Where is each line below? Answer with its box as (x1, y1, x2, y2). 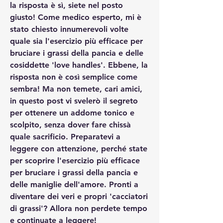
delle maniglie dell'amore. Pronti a (10, 179, 138, 189)
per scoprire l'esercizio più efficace (10, 155, 140, 165)
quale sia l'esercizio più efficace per (10, 36, 143, 46)
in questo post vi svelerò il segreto (10, 96, 138, 106)
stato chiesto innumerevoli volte (10, 24, 128, 34)
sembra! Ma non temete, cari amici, (10, 84, 142, 94)
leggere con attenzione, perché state (10, 143, 147, 153)
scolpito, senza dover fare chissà (10, 119, 131, 129)
